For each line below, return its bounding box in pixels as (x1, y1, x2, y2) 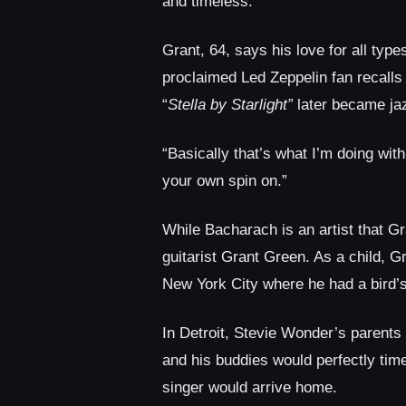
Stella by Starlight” (167, 96, 293, 114)
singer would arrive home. (161, 379, 351, 397)
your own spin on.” (161, 172, 287, 190)
